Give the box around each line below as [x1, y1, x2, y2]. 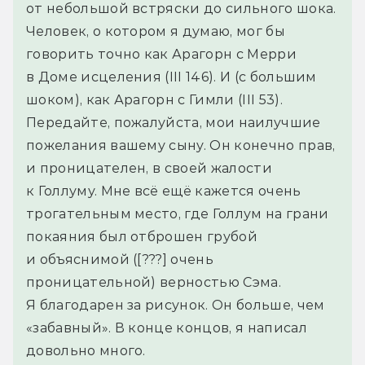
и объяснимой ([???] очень [26, 252, 214, 268]
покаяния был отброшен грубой [26, 229, 257, 245]
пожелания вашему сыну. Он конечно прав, [26, 138, 336, 154]
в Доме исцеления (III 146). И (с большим [26, 69, 317, 86]
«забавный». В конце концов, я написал [26, 320, 307, 336]
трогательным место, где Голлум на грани [26, 206, 329, 222]
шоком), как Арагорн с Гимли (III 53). [26, 92, 283, 108]
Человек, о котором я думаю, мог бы [26, 24, 285, 40]
